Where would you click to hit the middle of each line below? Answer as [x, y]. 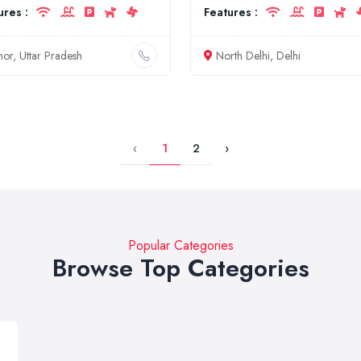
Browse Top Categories [180, 268]
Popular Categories [180, 245]
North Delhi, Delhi [258, 55]
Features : [231, 12]
